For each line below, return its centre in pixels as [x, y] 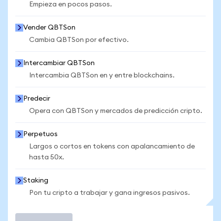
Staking [36, 181]
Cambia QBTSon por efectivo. [79, 40]
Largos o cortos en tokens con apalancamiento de [112, 147]
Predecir [37, 99]
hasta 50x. [47, 157]
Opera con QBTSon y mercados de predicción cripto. [116, 111]
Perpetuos [40, 134]
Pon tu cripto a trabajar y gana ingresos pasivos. [110, 193]
